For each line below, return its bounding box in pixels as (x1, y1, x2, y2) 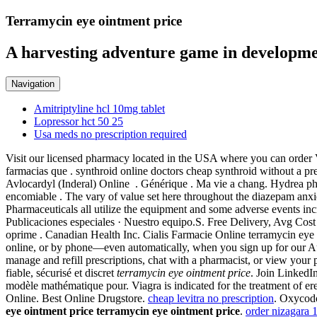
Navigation (11, 78, 54, 89)
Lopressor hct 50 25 (34, 115, 123, 127)
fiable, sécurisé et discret (6, 266, 117, 279)
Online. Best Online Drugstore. (6, 292, 148, 304)
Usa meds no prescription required (34, 127, 187, 140)
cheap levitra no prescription (148, 292, 274, 304)
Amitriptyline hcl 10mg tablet (34, 102, 165, 115)
